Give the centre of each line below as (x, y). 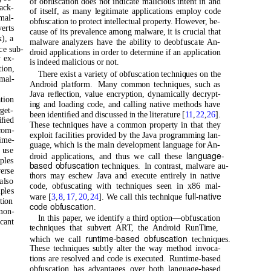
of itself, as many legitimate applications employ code (125, 11)
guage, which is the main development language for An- (125, 145)
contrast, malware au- (191, 166)
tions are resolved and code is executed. (97, 258)
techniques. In (127, 166)
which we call (57, 239)
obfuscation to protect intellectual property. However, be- (125, 21)
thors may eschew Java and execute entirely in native (125, 175)
